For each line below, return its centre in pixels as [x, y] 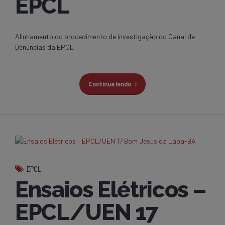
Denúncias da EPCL [44, 47]
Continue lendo [109, 84]
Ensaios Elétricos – [110, 190]
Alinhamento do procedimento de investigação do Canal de [105, 37]
